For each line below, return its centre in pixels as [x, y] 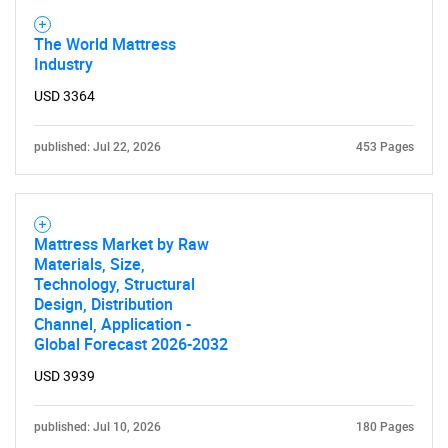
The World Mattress [105, 44]
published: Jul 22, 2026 [97, 147]
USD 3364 [64, 96]
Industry [63, 64]
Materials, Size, [89, 264]
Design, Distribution [103, 304]
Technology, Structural [114, 284]
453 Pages [385, 147]
